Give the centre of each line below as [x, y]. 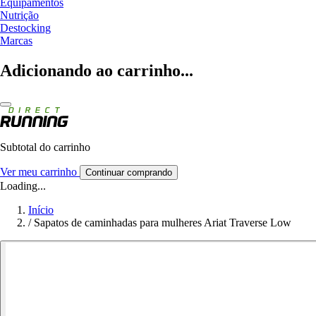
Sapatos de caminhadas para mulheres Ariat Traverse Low [163, 222]
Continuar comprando [129, 172]
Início [41, 209]
